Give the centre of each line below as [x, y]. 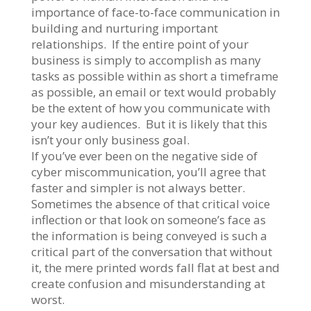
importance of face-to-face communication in [155, 12]
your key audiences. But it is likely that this [149, 124]
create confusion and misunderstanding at [148, 283]
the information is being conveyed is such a [149, 235]
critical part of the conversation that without [151, 251]
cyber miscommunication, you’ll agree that [148, 171]
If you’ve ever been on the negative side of [144, 155]
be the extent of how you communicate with [150, 108]
